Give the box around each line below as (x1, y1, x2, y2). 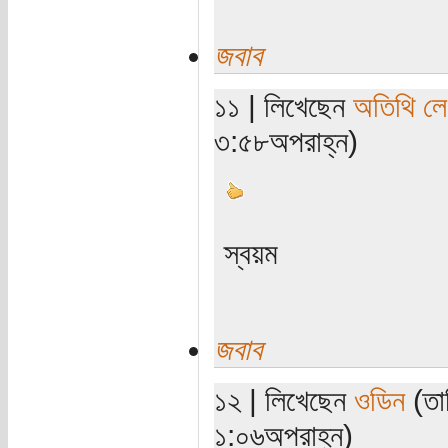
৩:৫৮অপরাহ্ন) (213, 123, 358, 158)
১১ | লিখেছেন (213, 88, 353, 123)
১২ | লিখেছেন (213, 382, 354, 417)
